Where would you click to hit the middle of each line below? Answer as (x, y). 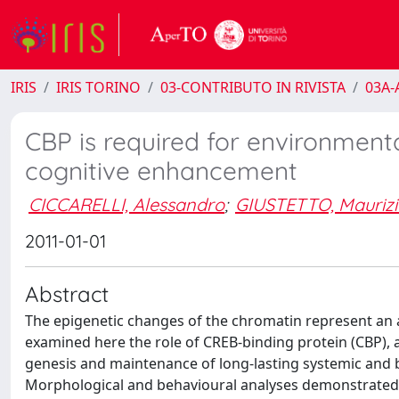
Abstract (67, 294)
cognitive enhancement (161, 171)
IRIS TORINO (98, 87)
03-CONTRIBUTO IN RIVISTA (253, 87)
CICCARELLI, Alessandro (126, 204)
